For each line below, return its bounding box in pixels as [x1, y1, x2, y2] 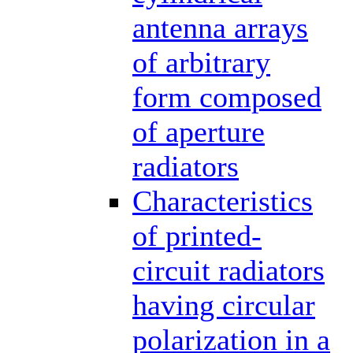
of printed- [132, 218, 262, 252]
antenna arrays [132, 10, 308, 44]
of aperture [132, 114, 265, 148]
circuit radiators [132, 253, 325, 287]
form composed [132, 80, 321, 113]
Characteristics [132, 184, 313, 217]
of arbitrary [132, 45, 270, 79]
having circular [132, 288, 315, 321]
